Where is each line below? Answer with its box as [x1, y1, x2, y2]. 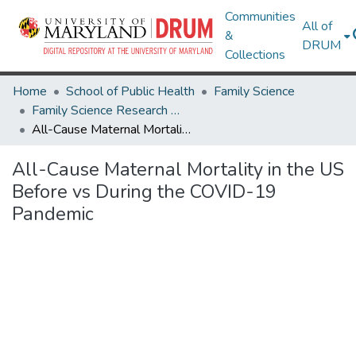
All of [302, 17, 333, 35]
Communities [225, 8, 296, 25]
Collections [225, 46, 286, 64]
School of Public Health [66, 83, 195, 100]
